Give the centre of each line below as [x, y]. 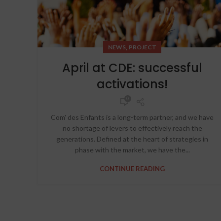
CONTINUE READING [132, 168]
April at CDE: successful [132, 68]
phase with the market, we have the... [132, 149]
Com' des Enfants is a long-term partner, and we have [132, 117]
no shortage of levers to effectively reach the [132, 128]
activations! [132, 84]
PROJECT [143, 47]
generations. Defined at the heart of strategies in [132, 139]
